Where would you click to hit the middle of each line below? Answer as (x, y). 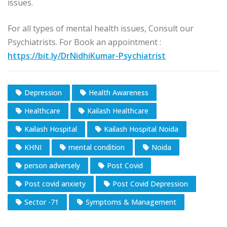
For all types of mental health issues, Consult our (101, 29)
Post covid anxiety (55, 184)
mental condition (97, 147)
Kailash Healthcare (118, 111)
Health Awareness (119, 93)
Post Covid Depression (150, 184)
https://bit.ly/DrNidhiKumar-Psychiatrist (87, 56)
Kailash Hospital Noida (141, 129)
